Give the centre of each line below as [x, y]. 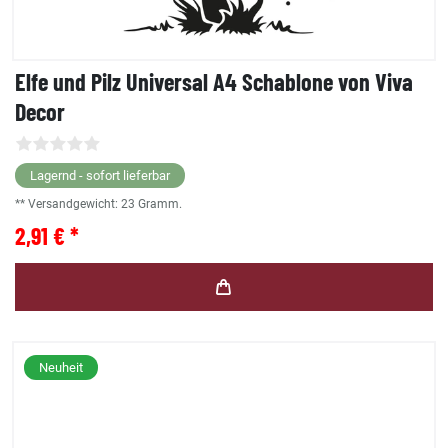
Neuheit [61, 368]
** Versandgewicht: [68, 204]
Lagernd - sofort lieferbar [100, 176]
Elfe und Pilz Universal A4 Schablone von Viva [214, 82]
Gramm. [160, 204]
